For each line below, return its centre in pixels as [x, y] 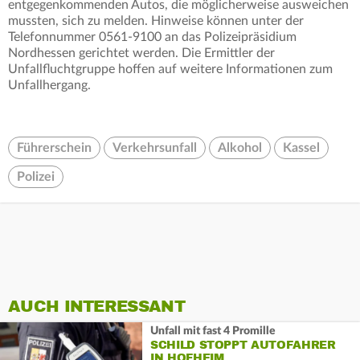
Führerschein [54, 148]
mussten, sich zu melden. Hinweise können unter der [156, 21]
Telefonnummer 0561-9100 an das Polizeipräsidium [152, 37]
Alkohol [240, 148]
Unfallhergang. [49, 86]
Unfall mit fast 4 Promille [213, 331]
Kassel [301, 148]
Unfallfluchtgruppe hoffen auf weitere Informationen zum [170, 70]
